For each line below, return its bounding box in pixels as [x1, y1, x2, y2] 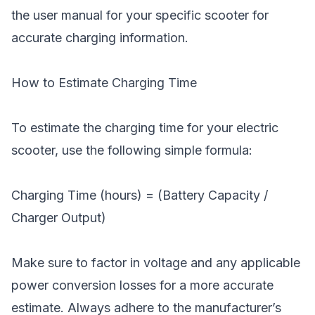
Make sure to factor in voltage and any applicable [11, 255, 300, 270]
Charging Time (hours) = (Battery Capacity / [11, 188, 268, 202]
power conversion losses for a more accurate [11, 278, 274, 292]
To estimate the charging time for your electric [11, 120, 278, 135]
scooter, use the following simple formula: [11, 143, 252, 157]
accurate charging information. [11, 30, 188, 45]
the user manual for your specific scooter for [11, 8, 269, 22]
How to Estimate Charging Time [11, 75, 197, 90]
